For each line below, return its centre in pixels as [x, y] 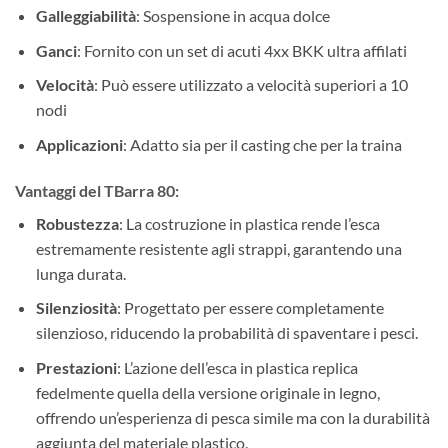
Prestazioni [76, 368]
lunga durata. [80, 273]
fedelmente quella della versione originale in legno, [207, 393]
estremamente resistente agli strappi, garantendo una [218, 248]
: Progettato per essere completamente [250, 308]
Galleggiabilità [85, 16]
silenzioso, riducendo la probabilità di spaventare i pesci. [226, 333]
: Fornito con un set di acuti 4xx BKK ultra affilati [241, 50]
